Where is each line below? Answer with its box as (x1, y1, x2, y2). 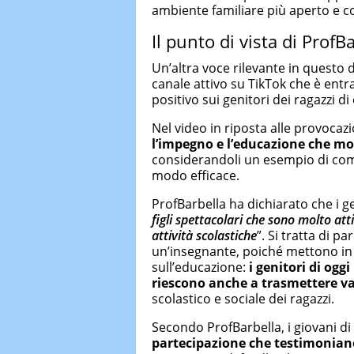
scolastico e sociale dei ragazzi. (152, 289, 334, 307)
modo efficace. (152, 166, 239, 184)
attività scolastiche (152, 226, 257, 244)
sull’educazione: (152, 258, 249, 276)
